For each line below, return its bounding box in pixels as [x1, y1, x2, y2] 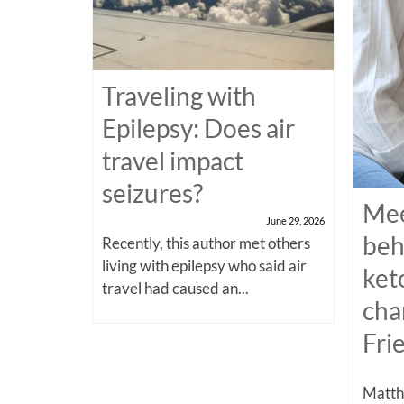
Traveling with [102, 79, 256, 111]
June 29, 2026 [266, 214, 326, 226]
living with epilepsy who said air [102, 255, 307, 275]
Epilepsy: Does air [102, 112, 295, 143]
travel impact [102, 144, 243, 176]
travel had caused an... [102, 278, 249, 298]
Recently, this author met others [102, 233, 310, 252]
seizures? [102, 177, 203, 208]
